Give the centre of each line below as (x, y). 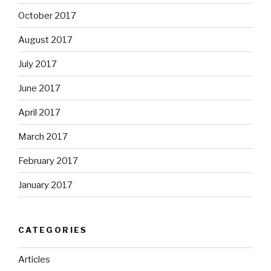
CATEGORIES (53, 230)
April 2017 (39, 112)
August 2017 (45, 40)
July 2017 (38, 64)
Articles (34, 260)
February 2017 (48, 161)
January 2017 (45, 185)
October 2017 (47, 15)
